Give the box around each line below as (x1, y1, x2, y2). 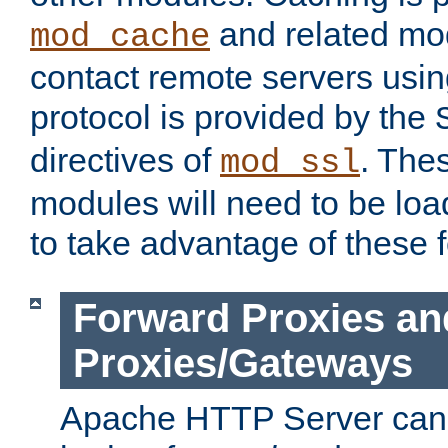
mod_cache (30, 18, 210, 57)
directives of (30, 141, 220, 180)
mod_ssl (220, 144, 360, 183)
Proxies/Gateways (72, 340, 413, 385)
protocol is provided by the (30, 98, 435, 137)
